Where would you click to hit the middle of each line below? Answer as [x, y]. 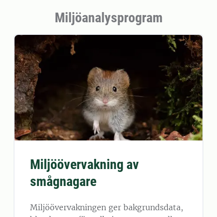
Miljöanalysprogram [108, 18]
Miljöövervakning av [85, 164]
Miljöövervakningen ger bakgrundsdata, [107, 207]
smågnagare [63, 181]
